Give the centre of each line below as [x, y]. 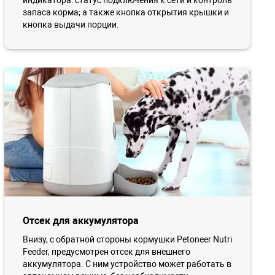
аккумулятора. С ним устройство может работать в [127, 264]
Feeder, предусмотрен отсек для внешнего [106, 251]
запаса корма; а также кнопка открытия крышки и [126, 13]
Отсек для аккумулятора [80, 220]
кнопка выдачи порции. [71, 25]
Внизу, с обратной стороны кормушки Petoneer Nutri [127, 239]
